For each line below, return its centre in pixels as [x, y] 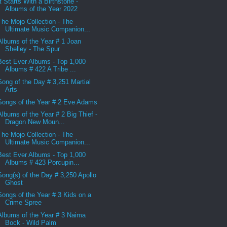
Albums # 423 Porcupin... [43, 162]
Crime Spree [24, 203]
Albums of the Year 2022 [42, 9]
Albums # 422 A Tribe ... [41, 69]
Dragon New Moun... [35, 122]
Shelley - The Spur [33, 49]
